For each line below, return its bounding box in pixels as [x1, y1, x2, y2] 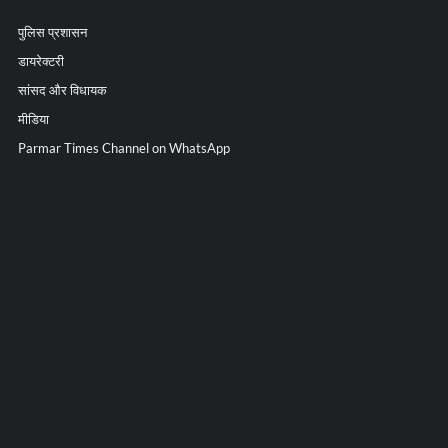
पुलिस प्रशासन [17, 24, 87, 40]
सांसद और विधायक [17, 82, 107, 98]
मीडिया [17, 111, 49, 127]
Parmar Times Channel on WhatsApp [17, 140, 230, 156]
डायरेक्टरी [17, 53, 64, 69]
